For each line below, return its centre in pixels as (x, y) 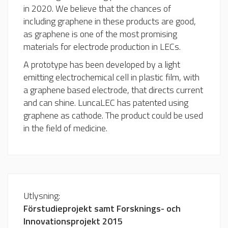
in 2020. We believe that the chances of (97, 8)
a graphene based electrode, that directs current (113, 90)
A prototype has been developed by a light (102, 64)
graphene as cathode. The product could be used (113, 115)
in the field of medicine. (65, 128)
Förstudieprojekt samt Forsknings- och (102, 208)
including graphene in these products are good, (110, 21)
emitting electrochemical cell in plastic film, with (111, 77)
